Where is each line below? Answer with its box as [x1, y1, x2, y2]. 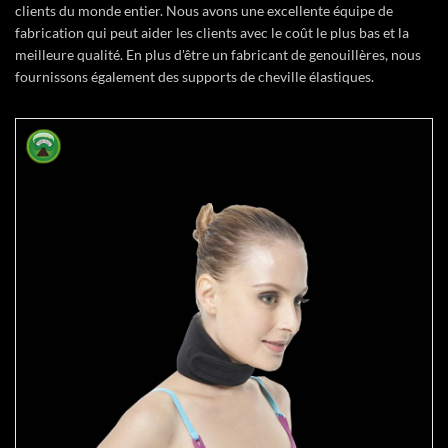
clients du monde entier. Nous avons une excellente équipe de [15, 2, 393, 19]
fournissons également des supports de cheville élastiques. [15, 68, 374, 85]
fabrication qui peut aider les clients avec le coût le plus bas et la [15, 24, 409, 41]
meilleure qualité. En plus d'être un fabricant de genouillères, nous [15, 46, 421, 63]
